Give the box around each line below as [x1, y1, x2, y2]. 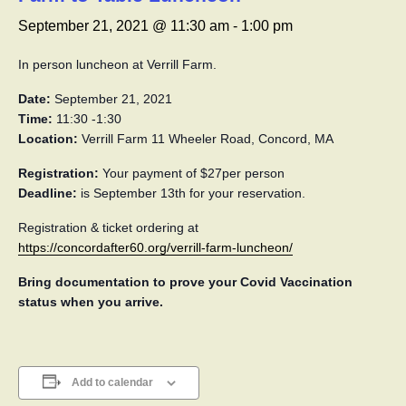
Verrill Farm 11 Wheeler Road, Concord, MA [78, 131, 333, 146]
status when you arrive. [18, 295, 163, 309]
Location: [18, 131, 78, 146]
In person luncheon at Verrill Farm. [18, 57, 217, 72]
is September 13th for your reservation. [77, 186, 305, 200]
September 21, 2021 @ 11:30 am [18, 18, 229, 34]
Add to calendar [71, 376, 153, 389]
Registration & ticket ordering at [18, 220, 198, 235]
